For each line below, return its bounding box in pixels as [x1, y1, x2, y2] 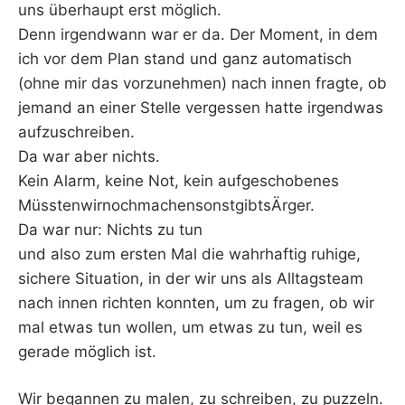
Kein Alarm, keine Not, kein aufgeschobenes [18, 171, 339, 190]
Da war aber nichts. [18, 146, 160, 165]
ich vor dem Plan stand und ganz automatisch [18, 49, 352, 68]
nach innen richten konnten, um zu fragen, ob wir [18, 293, 374, 312]
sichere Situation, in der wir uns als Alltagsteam [18, 268, 363, 287]
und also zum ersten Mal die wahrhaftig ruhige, [18, 244, 361, 263]
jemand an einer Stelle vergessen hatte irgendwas [18, 98, 383, 117]
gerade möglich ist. [18, 342, 156, 361]
